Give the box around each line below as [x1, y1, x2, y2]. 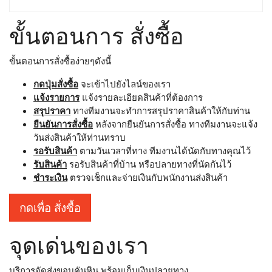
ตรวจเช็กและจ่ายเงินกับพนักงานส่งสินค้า [67, 171, 228, 183]
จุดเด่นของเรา [9, 229, 149, 260]
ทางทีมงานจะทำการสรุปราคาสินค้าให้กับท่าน [70, 104, 250, 117]
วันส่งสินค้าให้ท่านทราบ [33, 131, 126, 143]
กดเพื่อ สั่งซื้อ [19, 199, 81, 215]
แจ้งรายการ [33, 90, 80, 103]
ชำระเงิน [33, 171, 67, 183]
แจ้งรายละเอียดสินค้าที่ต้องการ [80, 90, 203, 103]
